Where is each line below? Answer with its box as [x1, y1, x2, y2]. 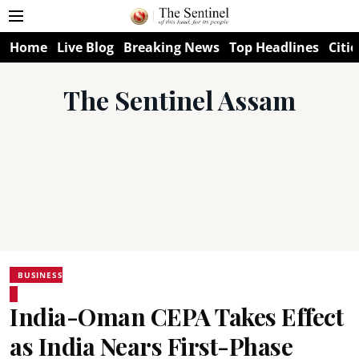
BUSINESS [18, 269, 63, 280]
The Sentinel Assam [63, 83, 296, 117]
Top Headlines [229, 38, 319, 56]
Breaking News [123, 38, 220, 56]
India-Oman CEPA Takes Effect [10, 301, 343, 333]
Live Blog [57, 38, 114, 56]
